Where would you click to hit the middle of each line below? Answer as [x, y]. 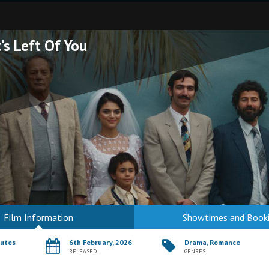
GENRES [195, 251]
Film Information [38, 217]
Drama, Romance [212, 242]
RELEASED [83, 251]
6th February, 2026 [101, 242]
